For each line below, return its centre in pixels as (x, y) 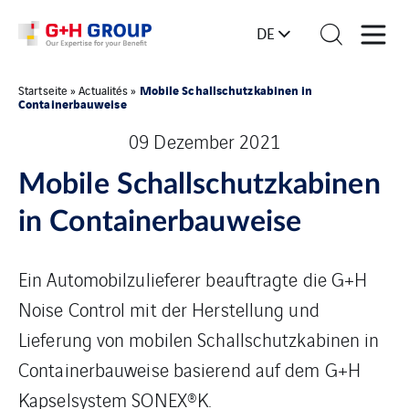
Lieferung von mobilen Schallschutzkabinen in (199, 339)
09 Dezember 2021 (204, 141)
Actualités (104, 90)
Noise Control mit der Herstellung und (169, 309)
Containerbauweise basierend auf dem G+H (189, 369)
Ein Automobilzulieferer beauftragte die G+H (193, 279)
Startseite (43, 90)
